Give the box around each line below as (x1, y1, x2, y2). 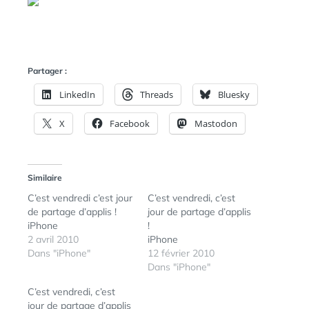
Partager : (28, 66, 67, 76)
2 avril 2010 (28, 233, 79, 246)
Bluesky (218, 88, 250, 101)
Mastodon (195, 117, 237, 130)
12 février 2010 (148, 247, 215, 259)
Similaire (28, 172, 62, 183)
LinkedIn (59, 88, 95, 101)
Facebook (110, 117, 150, 130)
